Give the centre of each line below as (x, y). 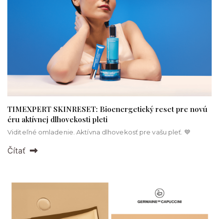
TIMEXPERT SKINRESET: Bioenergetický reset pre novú (107, 109)
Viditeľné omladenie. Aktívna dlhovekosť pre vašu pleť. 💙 (99, 132)
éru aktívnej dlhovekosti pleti (57, 119)
